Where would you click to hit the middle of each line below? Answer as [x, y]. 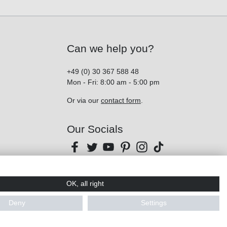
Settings [154, 203]
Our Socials [95, 129]
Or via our [84, 101]
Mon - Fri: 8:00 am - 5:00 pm [113, 82]
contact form [121, 101]
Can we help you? [110, 49]
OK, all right [85, 184]
